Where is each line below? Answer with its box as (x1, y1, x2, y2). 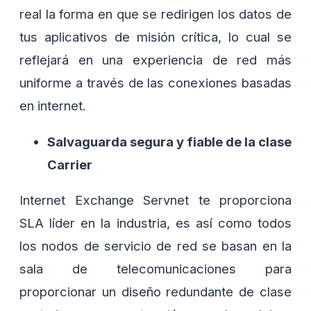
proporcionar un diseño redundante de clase (19, 284, 292, 300)
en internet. (19, 98, 86, 114)
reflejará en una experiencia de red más (19, 52, 292, 68)
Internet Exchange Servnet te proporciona (19, 192, 292, 208)
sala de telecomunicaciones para (19, 261, 292, 277)
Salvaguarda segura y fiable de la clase (47, 133, 292, 149)
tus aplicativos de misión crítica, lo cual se (19, 29, 292, 45)
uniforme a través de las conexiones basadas (19, 75, 292, 91)
